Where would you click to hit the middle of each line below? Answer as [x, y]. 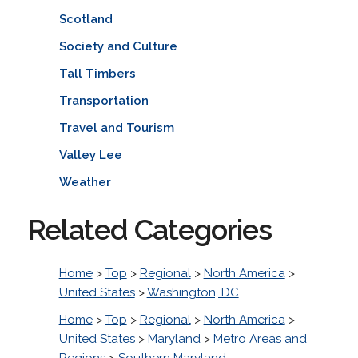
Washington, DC [193, 292]
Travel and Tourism [116, 127]
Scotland [86, 19]
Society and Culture [118, 46]
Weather [85, 182]
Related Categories [149, 229]
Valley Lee [90, 155]
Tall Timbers [97, 73]
